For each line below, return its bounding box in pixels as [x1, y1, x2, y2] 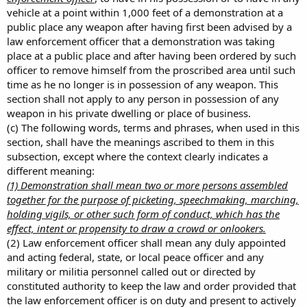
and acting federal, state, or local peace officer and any [7, 250, 264, 264]
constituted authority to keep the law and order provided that [7, 279, 296, 293]
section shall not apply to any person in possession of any [7, 92, 279, 106]
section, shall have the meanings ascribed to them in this [7, 135, 274, 149]
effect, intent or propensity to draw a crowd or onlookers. [7, 221, 266, 235]
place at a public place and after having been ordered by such [7, 49, 296, 62]
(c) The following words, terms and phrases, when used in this [7, 121, 299, 134]
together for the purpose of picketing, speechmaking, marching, [7, 193, 299, 206]
